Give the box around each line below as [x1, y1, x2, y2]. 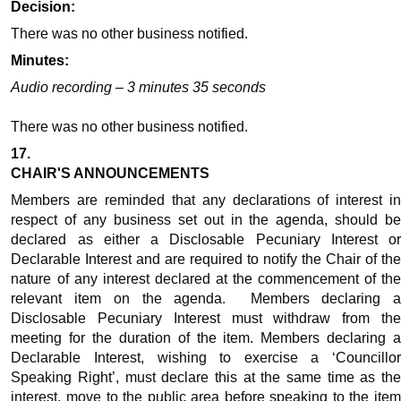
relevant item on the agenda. [11, 291, 226, 307]
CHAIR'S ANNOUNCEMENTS [11, 166, 210, 182]
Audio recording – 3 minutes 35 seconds [11, 80, 267, 96]
